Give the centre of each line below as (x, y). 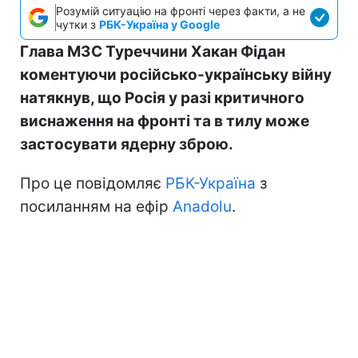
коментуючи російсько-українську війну (176, 74)
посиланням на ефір (96, 206)
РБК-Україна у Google (159, 24)
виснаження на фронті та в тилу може (165, 121)
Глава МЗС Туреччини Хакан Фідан (153, 51)
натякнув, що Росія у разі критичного (162, 97)
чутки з (78, 24)
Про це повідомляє (93, 183)
